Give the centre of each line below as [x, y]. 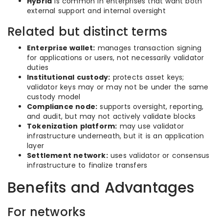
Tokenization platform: [72, 126]
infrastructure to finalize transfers [87, 165]
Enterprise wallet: [61, 48]
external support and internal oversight [96, 11]
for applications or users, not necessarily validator [116, 58]
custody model [54, 97]
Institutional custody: [69, 77]
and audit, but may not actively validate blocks [111, 116]
